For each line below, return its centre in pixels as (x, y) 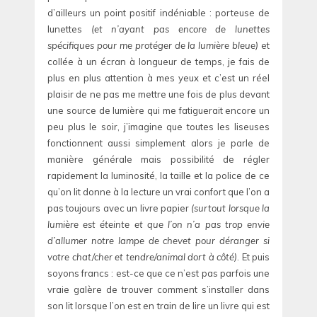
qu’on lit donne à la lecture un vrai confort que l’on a (158, 192)
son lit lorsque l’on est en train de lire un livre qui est (158, 306)
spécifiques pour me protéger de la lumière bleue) (153, 46)
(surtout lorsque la (230, 208)
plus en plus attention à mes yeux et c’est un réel (158, 78)
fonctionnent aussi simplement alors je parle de (158, 143)
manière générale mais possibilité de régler (158, 160)
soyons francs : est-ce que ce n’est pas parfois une (158, 273)
